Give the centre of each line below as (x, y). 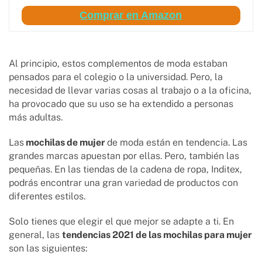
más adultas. (37, 118)
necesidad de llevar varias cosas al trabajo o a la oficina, (130, 91)
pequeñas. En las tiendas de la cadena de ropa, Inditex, (125, 170)
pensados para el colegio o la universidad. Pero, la (116, 77)
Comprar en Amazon (131, 15)
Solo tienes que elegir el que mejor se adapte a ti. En (121, 222)
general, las (35, 235)
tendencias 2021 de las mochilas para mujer (157, 235)
